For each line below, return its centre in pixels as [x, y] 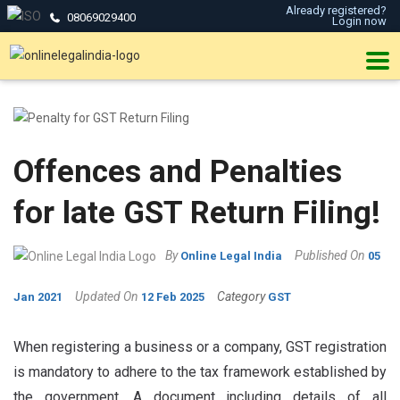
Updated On [107, 296]
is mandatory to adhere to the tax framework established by [200, 372]
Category [241, 296]
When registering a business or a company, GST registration [200, 347]
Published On [330, 255]
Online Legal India [231, 256]
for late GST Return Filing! [197, 213]
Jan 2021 [38, 297]
